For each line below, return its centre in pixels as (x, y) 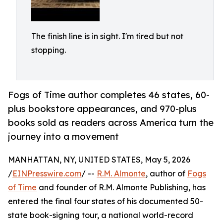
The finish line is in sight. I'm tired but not (107, 36)
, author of (166, 174)
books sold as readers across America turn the (111, 123)
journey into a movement (63, 137)
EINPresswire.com (47, 174)
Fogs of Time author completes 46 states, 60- (109, 95)
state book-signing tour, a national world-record (101, 215)
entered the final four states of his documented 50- (106, 201)
